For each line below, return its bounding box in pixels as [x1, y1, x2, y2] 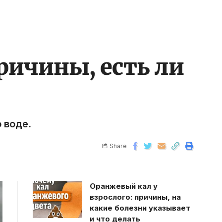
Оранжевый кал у [89, 181, 158, 191]
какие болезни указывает [89, 203, 190, 213]
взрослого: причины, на [89, 192, 181, 202]
